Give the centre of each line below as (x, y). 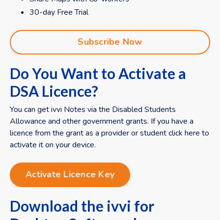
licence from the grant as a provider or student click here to (110, 133)
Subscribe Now (110, 42)
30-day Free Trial (59, 12)
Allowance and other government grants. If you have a (102, 121)
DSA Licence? (54, 91)
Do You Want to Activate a (98, 73)
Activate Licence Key (70, 175)
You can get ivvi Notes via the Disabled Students (93, 109)
